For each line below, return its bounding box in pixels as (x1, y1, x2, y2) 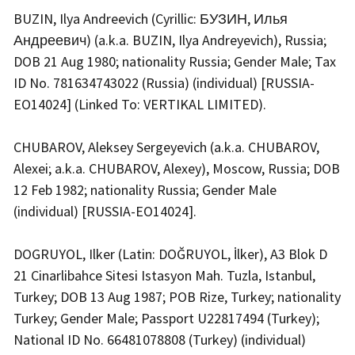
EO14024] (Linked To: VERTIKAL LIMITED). (13, 94, 269, 113)
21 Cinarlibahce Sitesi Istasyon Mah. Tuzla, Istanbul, (13, 265, 315, 284)
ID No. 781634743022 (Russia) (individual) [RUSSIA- (13, 73, 315, 92)
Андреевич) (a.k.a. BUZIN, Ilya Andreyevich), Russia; (13, 30, 326, 49)
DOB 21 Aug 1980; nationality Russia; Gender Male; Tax (13, 52, 336, 71)
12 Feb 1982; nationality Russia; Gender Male (13, 180, 277, 199)
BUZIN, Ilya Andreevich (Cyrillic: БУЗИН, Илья (13, 9, 288, 28)
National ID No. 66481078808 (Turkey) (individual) (13, 330, 306, 349)
